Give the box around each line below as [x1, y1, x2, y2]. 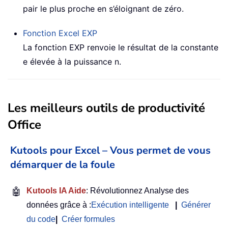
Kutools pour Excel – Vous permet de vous [10, 143, 211, 157]
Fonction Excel [23, 27, 82, 38]
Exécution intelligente [91, 200, 169, 209]
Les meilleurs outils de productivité [8, 99, 205, 116]
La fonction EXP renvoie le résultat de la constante [23, 42, 218, 52]
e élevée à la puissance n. [23, 56, 121, 67]
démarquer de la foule [10, 157, 115, 172]
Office [8, 116, 41, 133]
